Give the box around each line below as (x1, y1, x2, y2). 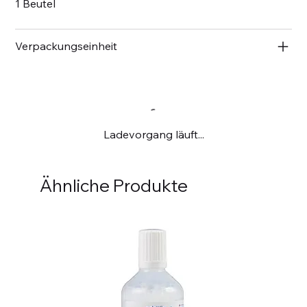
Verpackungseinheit (15, 38, 118, 53)
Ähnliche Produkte (39, 174, 188, 196)
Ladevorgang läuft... (103, 127, 204, 141)
